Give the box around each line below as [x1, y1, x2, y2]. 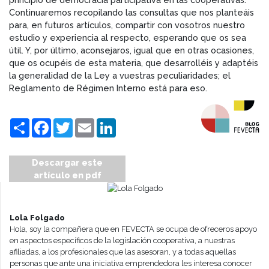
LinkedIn [116, 117, 150, 128]
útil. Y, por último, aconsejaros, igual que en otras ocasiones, [9, 44, 254, 55]
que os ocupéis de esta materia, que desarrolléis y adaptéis [9, 57, 258, 68]
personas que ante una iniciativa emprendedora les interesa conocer [10, 258, 252, 268]
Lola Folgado [10, 213, 65, 222]
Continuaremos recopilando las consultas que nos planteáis [9, 7, 254, 17]
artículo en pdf [33, 169, 101, 180]
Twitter [73, 117, 100, 128]
